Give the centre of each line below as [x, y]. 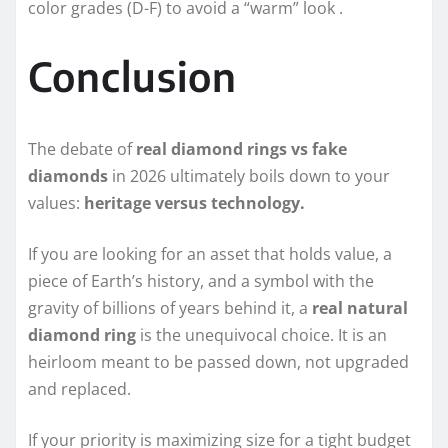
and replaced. [79, 389]
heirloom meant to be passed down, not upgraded [218, 362]
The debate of [82, 149]
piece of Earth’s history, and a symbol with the [201, 281]
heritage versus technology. [194, 203]
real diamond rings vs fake [241, 149]
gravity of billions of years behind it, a [170, 308]
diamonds [68, 176]
